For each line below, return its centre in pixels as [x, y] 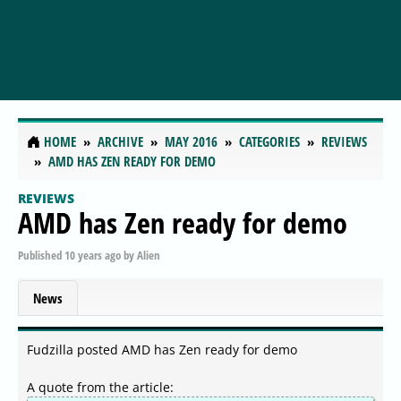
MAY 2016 [191, 142]
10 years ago [93, 255]
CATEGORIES [269, 142]
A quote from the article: [100, 388]
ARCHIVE [120, 142]
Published [41, 255]
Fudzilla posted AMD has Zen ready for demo [162, 350]
